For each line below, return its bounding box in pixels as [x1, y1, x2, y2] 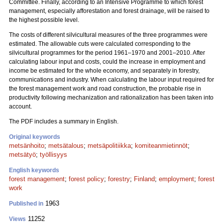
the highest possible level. [9, 16, 79, 23]
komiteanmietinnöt [135, 142, 188, 149]
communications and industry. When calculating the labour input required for [9, 76, 214, 83]
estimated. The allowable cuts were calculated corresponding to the [9, 40, 191, 47]
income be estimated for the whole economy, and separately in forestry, [9, 67, 200, 74]
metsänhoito [9, 142, 44, 149]
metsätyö [9, 151, 36, 158]
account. [9, 103, 32, 110]
